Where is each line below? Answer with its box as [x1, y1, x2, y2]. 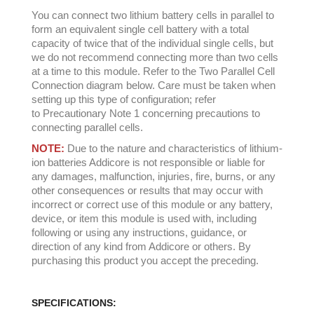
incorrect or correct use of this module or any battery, [32, 198, 273, 210]
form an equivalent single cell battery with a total [32, 22, 249, 35]
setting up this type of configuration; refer [32, 93, 216, 105]
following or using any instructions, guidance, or [32, 226, 247, 238]
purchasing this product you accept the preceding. [32, 254, 259, 266]
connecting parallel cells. [32, 121, 143, 133]
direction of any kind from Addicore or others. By [32, 240, 251, 252]
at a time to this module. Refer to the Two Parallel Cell [32, 64, 275, 77]
